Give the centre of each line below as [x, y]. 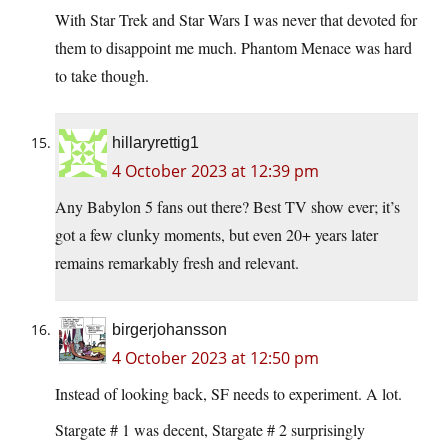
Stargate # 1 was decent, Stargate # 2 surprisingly [210, 429]
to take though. [102, 75]
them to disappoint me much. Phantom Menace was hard [233, 47]
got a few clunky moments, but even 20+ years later [216, 234]
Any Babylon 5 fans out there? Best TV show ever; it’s [227, 206]
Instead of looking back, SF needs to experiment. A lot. [228, 393]
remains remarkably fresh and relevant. [177, 262]
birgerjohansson [169, 329]
